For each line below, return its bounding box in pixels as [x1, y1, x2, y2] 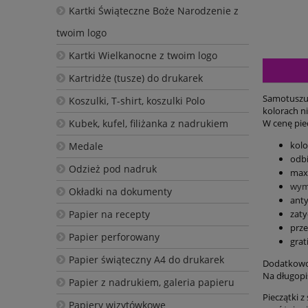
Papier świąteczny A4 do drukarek [68, 252, 224, 266]
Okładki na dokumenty [68, 184, 172, 198]
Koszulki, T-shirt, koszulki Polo [68, 93, 205, 107]
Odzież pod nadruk [68, 162, 157, 175]
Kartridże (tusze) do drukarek [68, 71, 203, 85]
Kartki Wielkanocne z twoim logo [68, 48, 217, 62]
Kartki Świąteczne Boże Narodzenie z [68, 3, 239, 17]
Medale [68, 139, 103, 153]
